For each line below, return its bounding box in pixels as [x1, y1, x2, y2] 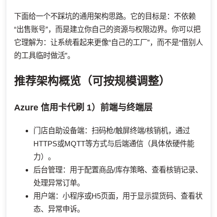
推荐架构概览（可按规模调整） [14, 75, 170, 88]
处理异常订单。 [33, 179, 84, 187]
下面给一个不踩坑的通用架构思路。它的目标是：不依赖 [14, 12, 196, 21]
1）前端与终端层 [84, 103, 153, 113]
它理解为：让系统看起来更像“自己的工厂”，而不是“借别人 [14, 38, 203, 47]
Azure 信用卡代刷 [14, 103, 84, 113]
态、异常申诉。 [33, 205, 84, 214]
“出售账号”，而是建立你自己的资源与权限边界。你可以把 [14, 25, 201, 34]
